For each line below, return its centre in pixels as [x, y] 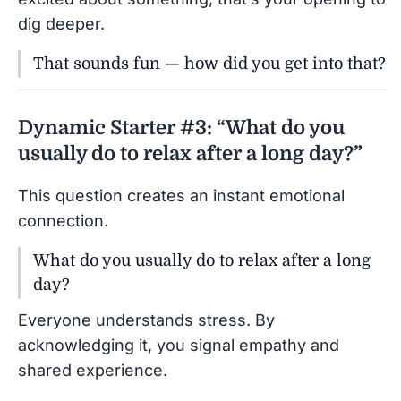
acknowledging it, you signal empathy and [179, 345]
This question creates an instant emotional [181, 195]
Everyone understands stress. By [146, 320]
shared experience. [93, 370]
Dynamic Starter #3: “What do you [181, 127]
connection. [63, 220]
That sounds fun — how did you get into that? [209, 63]
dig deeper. [61, 23]
